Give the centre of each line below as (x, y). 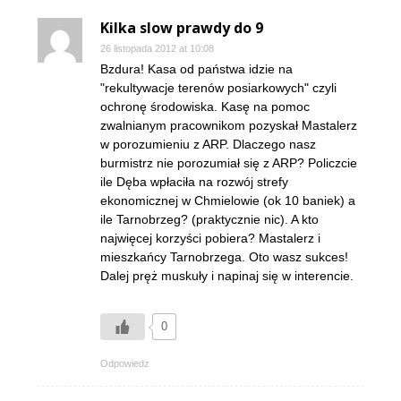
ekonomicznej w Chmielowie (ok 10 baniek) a (228, 200)
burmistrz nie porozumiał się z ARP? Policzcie (229, 163)
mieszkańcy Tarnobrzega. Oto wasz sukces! (224, 257)
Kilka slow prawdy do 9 (182, 28)
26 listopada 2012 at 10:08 (157, 48)
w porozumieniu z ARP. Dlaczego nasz (208, 144)
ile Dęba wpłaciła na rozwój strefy (194, 182)
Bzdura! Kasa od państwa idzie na (196, 69)
